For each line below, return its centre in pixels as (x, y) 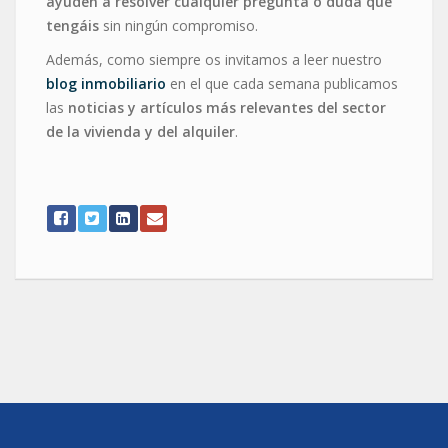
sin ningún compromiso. (178, 26)
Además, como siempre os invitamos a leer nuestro (214, 60)
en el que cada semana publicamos (282, 84)
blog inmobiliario (106, 84)
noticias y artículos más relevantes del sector (227, 108)
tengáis (72, 26)
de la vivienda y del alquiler (140, 132)
